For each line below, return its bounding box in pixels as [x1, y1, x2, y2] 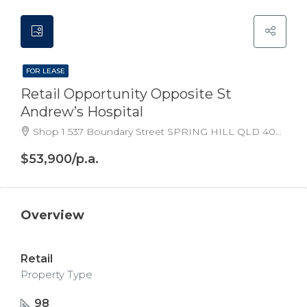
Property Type [21, 268, 93, 281]
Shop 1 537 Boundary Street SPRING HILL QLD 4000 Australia [33, 125, 275, 138]
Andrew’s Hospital [21, 103, 143, 120]
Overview [21, 208, 84, 223]
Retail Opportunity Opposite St [21, 86, 232, 102]
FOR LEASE [26, 66, 65, 75]
